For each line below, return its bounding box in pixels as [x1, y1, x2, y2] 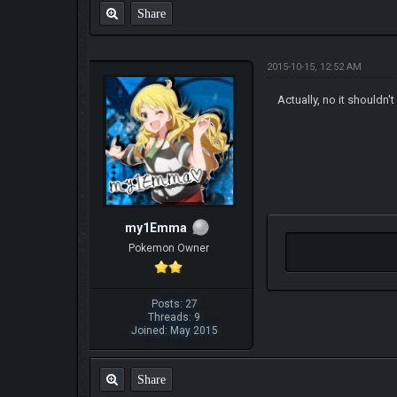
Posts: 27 [151, 298, 198, 311]
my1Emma [125, 221, 188, 236]
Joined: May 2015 [130, 324, 218, 338]
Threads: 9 [148, 311, 201, 324]
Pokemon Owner [128, 242, 209, 255]
